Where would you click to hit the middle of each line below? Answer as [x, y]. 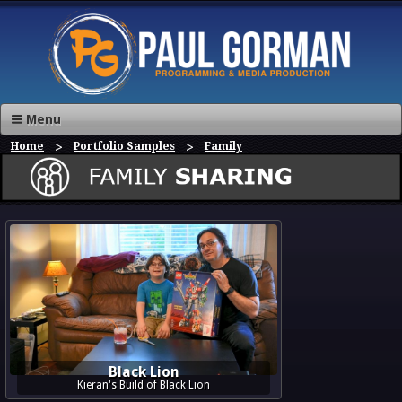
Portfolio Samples [124, 146]
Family [223, 146]
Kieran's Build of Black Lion [144, 385]
